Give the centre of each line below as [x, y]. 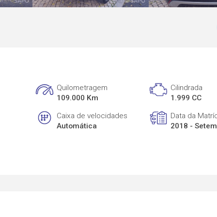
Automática [77, 126]
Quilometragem [82, 88]
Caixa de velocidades [92, 116]
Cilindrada [187, 88]
